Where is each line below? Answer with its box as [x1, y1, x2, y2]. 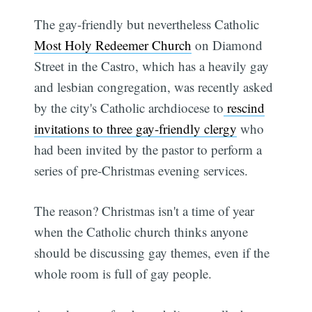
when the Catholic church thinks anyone [34, 223, 249, 241]
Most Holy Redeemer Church [34, 36, 192, 54]
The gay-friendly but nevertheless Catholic [34, 15, 260, 33]
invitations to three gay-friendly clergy [34, 119, 237, 137]
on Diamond [192, 36, 263, 54]
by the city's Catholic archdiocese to [34, 98, 224, 116]
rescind [224, 98, 265, 116]
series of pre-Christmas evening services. [34, 161, 249, 179]
